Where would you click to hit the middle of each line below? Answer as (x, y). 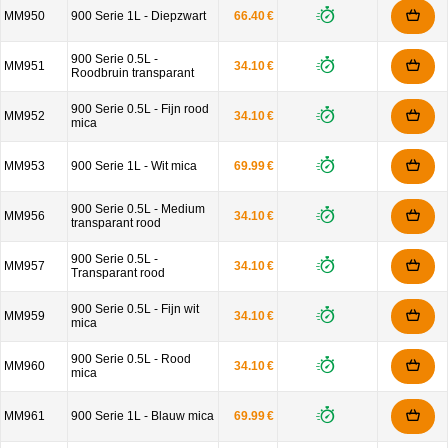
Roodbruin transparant (132, 73)
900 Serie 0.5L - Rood (131, 359)
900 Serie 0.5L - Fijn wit (135, 309)
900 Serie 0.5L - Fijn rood (140, 109)
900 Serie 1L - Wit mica (134, 166)
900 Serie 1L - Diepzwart (138, 16)
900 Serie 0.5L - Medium (138, 209)
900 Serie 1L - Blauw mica (142, 416)
